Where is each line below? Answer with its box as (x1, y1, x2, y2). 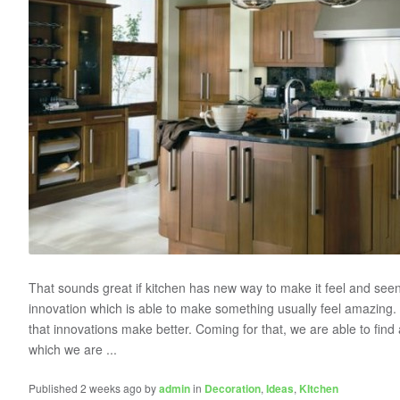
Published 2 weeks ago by (29, 380, 159, 396)
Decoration (204, 380, 261, 396)
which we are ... (29, 340, 117, 358)
